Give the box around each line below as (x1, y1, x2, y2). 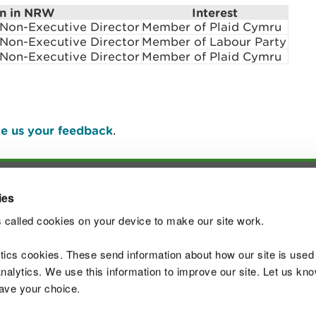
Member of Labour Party (142, 35, 286, 49)
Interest (192, 6, 238, 19)
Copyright (163, 281, 222, 296)
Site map (88, 281, 141, 296)
